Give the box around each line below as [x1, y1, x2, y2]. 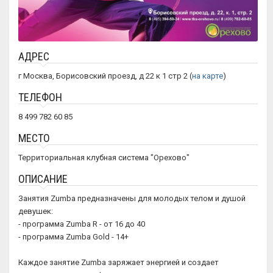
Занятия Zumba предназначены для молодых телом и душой [18, 194, 246, 203]
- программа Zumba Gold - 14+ [18, 232, 129, 241]
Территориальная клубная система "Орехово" [18, 153, 190, 162]
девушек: [18, 207, 53, 216]
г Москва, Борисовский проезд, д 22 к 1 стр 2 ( [18, 71, 192, 80]
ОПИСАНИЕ [18, 172, 68, 185]
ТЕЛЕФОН [18, 91, 62, 104]
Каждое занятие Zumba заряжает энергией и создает [18, 258, 219, 267]
